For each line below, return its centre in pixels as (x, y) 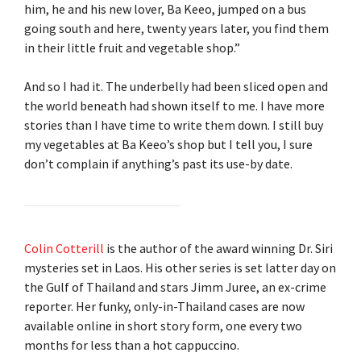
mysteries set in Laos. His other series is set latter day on (180, 267)
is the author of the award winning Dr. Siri (218, 248)
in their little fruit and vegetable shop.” (132, 47)
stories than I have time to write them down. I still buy (174, 124)
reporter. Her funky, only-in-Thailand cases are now (164, 306)
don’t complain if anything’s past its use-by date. (158, 163)
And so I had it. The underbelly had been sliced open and (176, 86)
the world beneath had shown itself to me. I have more (174, 105)
